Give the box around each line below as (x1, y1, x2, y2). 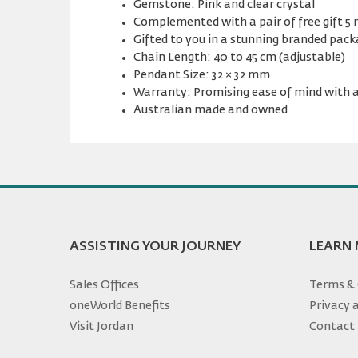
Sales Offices (70, 280, 139, 291)
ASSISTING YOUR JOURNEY (70, 241, 241, 253)
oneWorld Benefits (70, 300, 170, 312)
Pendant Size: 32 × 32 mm (133, 70, 270, 81)
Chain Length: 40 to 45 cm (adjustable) (133, 52, 345, 63)
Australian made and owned (133, 105, 288, 116)
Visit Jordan (70, 321, 133, 332)
